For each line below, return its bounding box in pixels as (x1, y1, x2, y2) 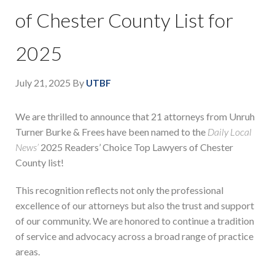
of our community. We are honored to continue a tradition (15, 215, 254, 227)
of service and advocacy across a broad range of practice (15, 230, 254, 242)
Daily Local (207, 126, 252, 138)
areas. (15, 246, 40, 258)
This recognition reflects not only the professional (15, 184, 223, 196)
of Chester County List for (15, 8, 233, 33)
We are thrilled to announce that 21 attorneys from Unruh (15, 110, 255, 123)
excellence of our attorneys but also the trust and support (15, 199, 254, 212)
